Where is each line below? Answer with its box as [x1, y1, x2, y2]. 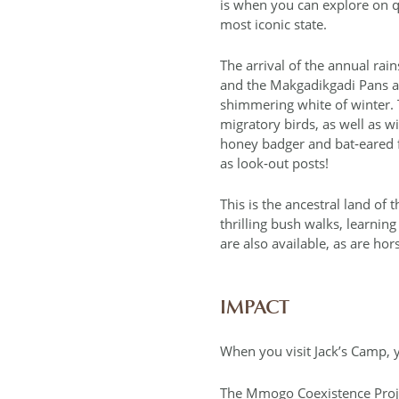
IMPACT [220, 295, 289, 319]
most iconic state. [220, 14, 327, 33]
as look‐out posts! [220, 153, 329, 172]
